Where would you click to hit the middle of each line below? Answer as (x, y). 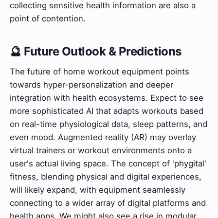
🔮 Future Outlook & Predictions (96, 51)
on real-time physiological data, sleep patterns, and (109, 124)
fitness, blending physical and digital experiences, (106, 176)
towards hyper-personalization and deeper (91, 84)
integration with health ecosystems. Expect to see (107, 98)
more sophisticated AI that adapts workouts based (107, 111)
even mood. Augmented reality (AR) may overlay (103, 137)
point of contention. (48, 18)
